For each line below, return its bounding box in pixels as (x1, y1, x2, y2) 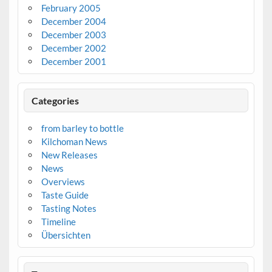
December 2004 (41, 16, 106, 27)
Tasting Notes (41, 203, 97, 214)
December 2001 (41, 56, 106, 67)
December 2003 (41, 29, 106, 41)
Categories (32, 94, 80, 106)
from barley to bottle (41, 123, 124, 134)
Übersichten (41, 229, 90, 241)
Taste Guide (41, 189, 89, 201)
